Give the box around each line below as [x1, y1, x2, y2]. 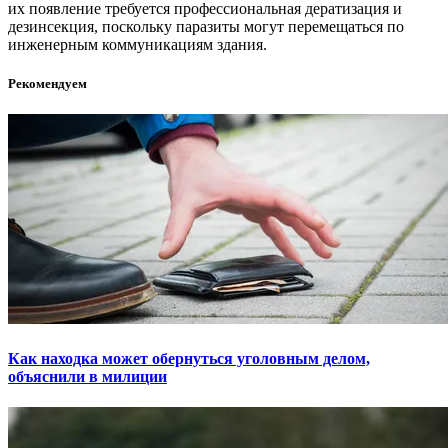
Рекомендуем [8, 76, 87, 92]
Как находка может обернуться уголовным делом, [8, 349, 370, 367]
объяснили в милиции [8, 367, 167, 385]
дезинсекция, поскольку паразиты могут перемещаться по [8, 18, 404, 36]
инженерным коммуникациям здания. [8, 36, 267, 54]
